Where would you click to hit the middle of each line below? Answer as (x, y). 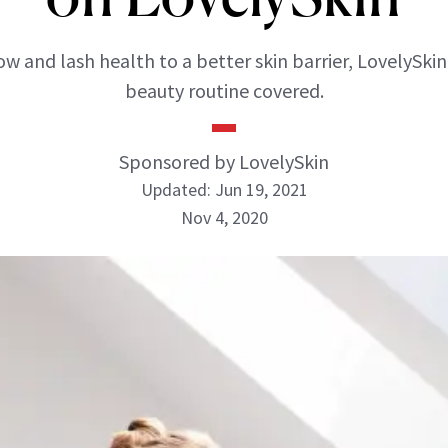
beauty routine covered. (224, 90)
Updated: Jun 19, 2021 (224, 189)
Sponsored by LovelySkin (224, 161)
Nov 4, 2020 (224, 217)
